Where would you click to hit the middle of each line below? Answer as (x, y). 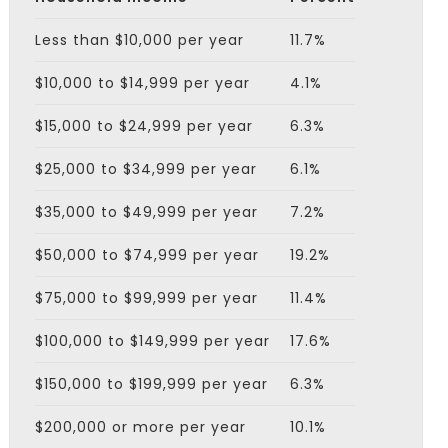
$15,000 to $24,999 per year (143, 125)
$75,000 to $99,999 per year (146, 297)
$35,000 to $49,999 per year (146, 211)
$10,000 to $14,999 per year (142, 82)
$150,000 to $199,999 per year (151, 383)
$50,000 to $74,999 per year (146, 254)
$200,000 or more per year (140, 426)
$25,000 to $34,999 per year (145, 168)
